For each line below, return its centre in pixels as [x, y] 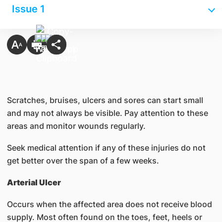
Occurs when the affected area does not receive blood [109, 204]
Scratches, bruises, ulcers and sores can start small [105, 100]
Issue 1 [28, 9]
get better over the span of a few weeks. [83, 161]
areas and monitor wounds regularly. [76, 126]
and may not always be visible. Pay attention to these [107, 113]
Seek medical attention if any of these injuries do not [106, 148]
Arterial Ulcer [34, 182]
